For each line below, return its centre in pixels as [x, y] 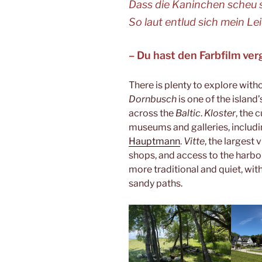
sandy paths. [156, 183]
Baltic [188, 113]
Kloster [220, 113]
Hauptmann [154, 141]
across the [152, 113]
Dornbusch [153, 99]
